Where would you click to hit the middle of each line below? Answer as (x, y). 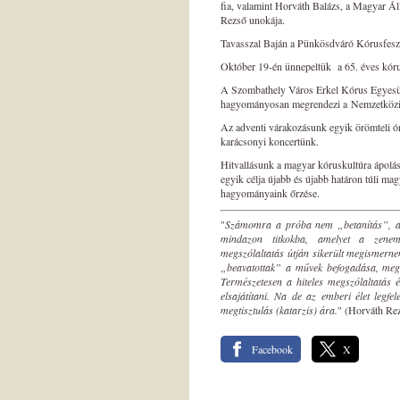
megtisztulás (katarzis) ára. (279, 310)
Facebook (272, 349)
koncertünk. (294, 141)
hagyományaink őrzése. (270, 193)
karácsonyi (245, 141)
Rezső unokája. (254, 20)
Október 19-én (253, 66)
